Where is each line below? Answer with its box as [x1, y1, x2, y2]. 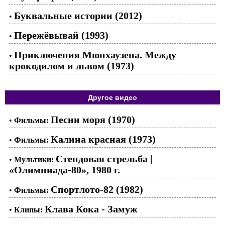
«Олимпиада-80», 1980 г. [9, 164, 120, 175]
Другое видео [88, 93, 137, 101]
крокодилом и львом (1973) [9, 60, 134, 71]
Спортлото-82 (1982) [51, 183, 143, 195]
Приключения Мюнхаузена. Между [14, 49, 176, 60]
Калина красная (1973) [51, 133, 156, 145]
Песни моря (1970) [51, 114, 135, 125]
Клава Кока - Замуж [45, 203, 138, 214]
